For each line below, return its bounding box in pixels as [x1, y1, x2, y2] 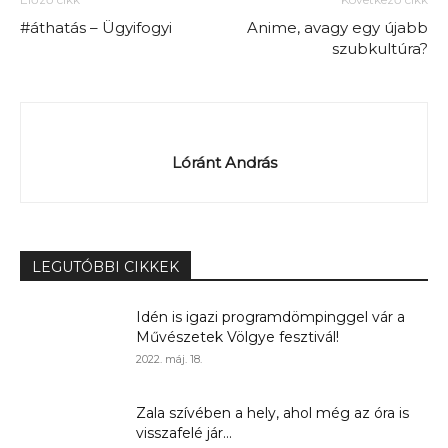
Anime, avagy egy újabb [247, 18, 428, 37]
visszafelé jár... [136, 424, 232, 442]
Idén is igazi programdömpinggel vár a [136, 308, 405, 326]
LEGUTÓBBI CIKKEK [32, 258, 179, 276]
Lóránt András [171, 153, 277, 172]
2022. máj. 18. [136, 352, 202, 366]
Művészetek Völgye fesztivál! [136, 328, 339, 346]
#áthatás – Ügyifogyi [20, 18, 172, 37]
